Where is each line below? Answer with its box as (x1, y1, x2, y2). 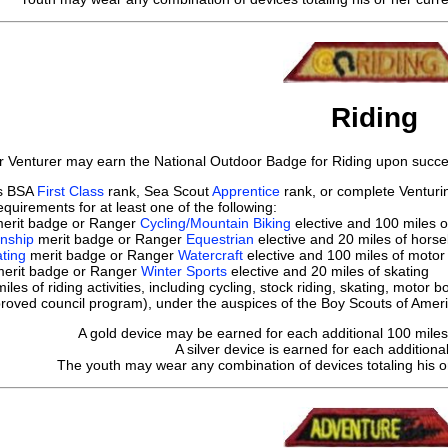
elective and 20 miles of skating (227, 262, 429, 279)
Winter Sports (141, 262, 227, 279)
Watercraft (178, 246, 243, 263)
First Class (37, 182, 104, 199)
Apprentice (212, 182, 280, 199)
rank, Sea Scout (104, 182, 212, 199)
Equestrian (182, 230, 254, 247)
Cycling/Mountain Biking (140, 214, 291, 231)
